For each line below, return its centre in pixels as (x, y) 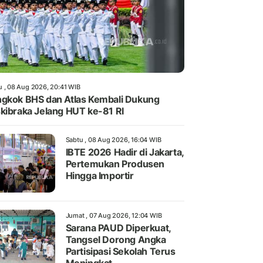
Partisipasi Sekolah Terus (120, 252)
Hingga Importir (100, 176)
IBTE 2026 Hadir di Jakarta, (124, 152)
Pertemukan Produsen (115, 164)
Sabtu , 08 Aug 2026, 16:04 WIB (113, 140)
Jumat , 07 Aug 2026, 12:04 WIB (114, 216)
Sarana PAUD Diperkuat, (118, 228)
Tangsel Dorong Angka (116, 240)
